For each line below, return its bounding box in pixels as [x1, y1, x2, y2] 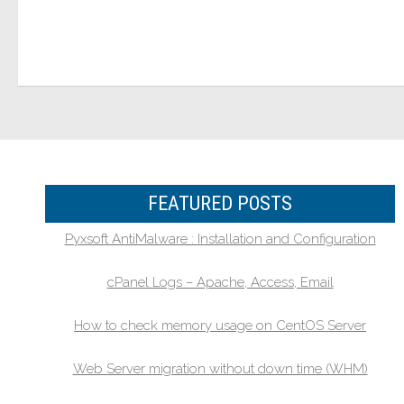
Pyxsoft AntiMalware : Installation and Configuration [64, 231, 376, 247]
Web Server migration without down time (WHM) [72, 361, 368, 377]
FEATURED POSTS [148, 192, 293, 215]
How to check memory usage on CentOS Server [74, 317, 367, 334]
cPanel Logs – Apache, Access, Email [106, 274, 334, 290]
